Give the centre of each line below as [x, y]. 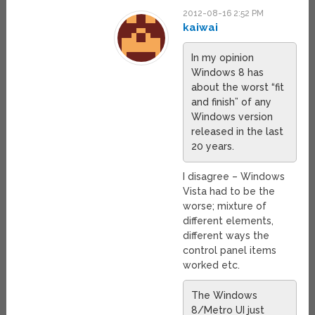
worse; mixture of [225, 206]
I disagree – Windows [234, 176]
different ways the [226, 235]
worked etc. [212, 265]
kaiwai [201, 27]
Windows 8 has [228, 72]
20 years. [213, 146]
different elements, [229, 220]
